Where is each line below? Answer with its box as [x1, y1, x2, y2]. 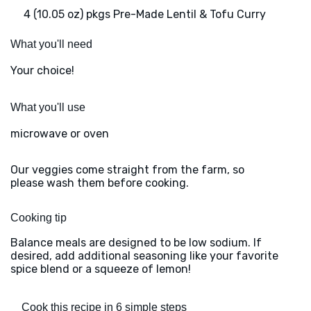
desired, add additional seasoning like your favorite [10, 249, 278, 263]
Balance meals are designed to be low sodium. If [10, 236, 262, 250]
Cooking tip [10, 212, 67, 224]
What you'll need [10, 38, 92, 51]
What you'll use [10, 101, 85, 114]
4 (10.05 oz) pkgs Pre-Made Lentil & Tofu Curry [23, 8, 266, 22]
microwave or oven [10, 127, 109, 141]
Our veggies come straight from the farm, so [10, 163, 244, 177]
